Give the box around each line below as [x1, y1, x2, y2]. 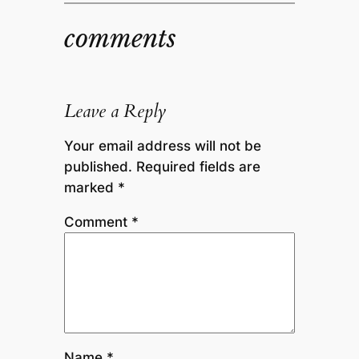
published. [63, 159, 132, 175]
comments [63, 23, 176, 54]
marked [63, 179, 118, 196]
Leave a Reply [63, 99, 166, 124]
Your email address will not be [63, 138, 261, 155]
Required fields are [135, 159, 260, 175]
